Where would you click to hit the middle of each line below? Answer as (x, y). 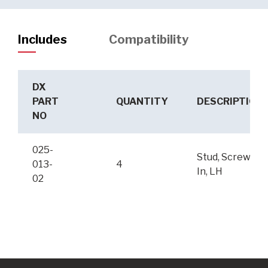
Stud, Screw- (226, 157)
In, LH (210, 172)
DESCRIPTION (230, 102)
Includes (42, 39)
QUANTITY (142, 102)
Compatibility (149, 39)
